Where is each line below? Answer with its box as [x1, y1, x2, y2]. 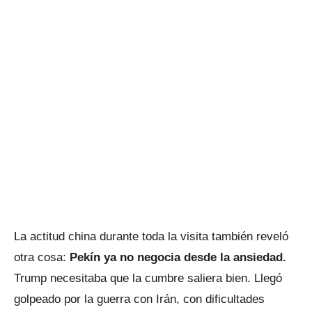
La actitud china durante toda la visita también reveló [14, 229, 288, 243]
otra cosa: [14, 250, 70, 264]
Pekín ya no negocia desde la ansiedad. [70, 250, 286, 264]
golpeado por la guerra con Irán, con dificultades [14, 292, 265, 306]
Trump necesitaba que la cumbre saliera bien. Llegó [14, 271, 282, 285]
